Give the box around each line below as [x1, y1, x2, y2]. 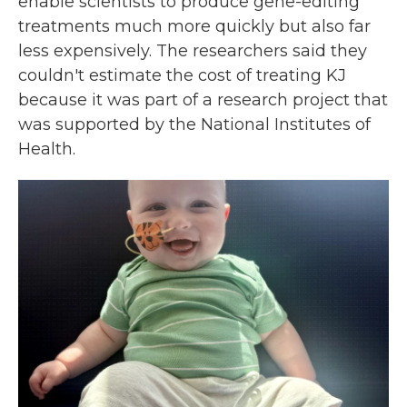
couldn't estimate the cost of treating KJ [18, 65, 346, 85]
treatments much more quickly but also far [18, 16, 371, 36]
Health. [18, 139, 75, 159]
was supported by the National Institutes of [18, 114, 371, 134]
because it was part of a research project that [18, 90, 388, 110]
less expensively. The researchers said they [18, 41, 367, 61]
